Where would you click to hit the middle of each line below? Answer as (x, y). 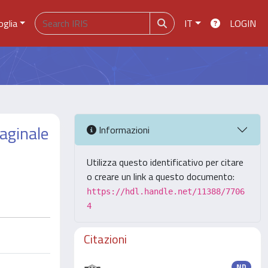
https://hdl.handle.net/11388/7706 (166, 191)
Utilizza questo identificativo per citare (165, 162)
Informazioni (123, 130)
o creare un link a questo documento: (161, 176)
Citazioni (105, 239)
